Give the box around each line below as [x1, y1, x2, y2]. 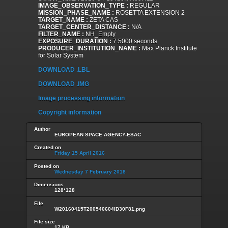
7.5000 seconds [111, 38, 157, 45]
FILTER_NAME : [38, 31, 84, 38]
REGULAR [128, 2, 160, 10]
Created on [34, 145, 61, 151]
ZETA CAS [88, 16, 118, 24]
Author [34, 126, 50, 132]
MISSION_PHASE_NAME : [38, 9, 114, 17]
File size [34, 219, 55, 225]
